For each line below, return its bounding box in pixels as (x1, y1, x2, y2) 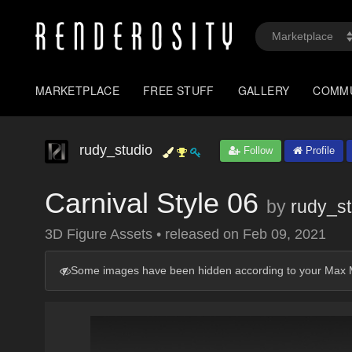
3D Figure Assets (45, 226, 156, 242)
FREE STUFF (143, 82, 214, 98)
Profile (302, 145, 335, 156)
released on (165, 226, 243, 242)
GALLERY (237, 82, 290, 98)
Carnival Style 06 (45, 187, 258, 219)
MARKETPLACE (35, 82, 120, 98)
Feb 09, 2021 (243, 226, 326, 242)
